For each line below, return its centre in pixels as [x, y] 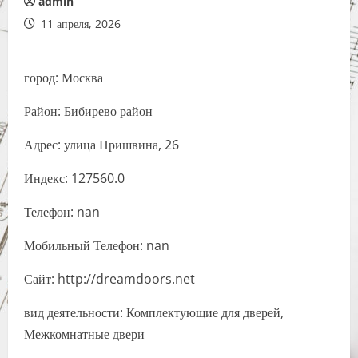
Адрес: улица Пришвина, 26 [101, 145]
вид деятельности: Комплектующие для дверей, [154, 312]
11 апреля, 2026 [79, 24]
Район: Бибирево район [88, 111]
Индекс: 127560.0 [74, 178]
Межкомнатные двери [84, 334]
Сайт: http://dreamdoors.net [109, 279]
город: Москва [64, 78]
